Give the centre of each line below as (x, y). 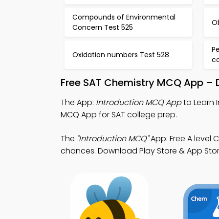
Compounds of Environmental (124, 17)
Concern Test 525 (103, 27)
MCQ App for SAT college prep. (119, 115)
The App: (78, 102)
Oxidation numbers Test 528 (121, 55)
